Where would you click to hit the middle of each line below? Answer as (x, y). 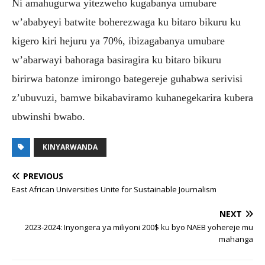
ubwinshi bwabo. (49, 116)
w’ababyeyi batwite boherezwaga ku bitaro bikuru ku (126, 22)
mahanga (236, 239)
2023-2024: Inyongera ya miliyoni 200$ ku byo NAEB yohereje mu (139, 227)
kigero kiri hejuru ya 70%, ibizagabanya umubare (118, 41)
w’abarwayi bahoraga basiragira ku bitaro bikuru (117, 59)
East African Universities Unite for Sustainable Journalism (114, 189)
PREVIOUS (43, 176)
